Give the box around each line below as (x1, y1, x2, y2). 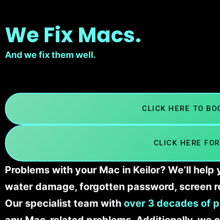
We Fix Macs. (5, 20, 141, 50)
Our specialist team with (5, 197, 124, 209)
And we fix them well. (5, 49, 96, 60)
